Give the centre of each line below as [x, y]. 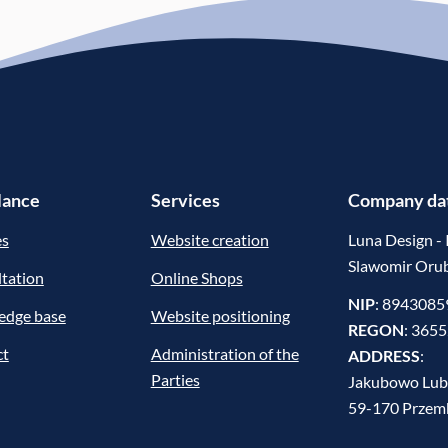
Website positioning [220, 315]
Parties [175, 379]
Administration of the [224, 353]
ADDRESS [384, 355]
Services [185, 200]
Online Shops [196, 277]
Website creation [209, 239]
